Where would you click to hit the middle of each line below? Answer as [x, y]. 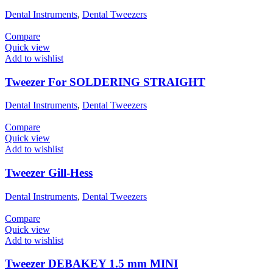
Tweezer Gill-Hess [49, 173]
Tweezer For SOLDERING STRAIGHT [105, 82]
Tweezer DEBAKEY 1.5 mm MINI [91, 264]
